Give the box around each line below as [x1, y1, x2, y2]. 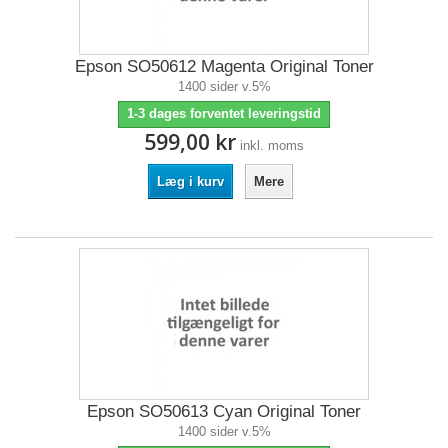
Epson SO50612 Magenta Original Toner [74, 57, 374, 76]
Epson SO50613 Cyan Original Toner [87, 402, 361, 421]
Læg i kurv [156, 174, 224, 189]
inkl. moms [240, 138, 304, 153]
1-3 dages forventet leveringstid [127, 106, 321, 121]
